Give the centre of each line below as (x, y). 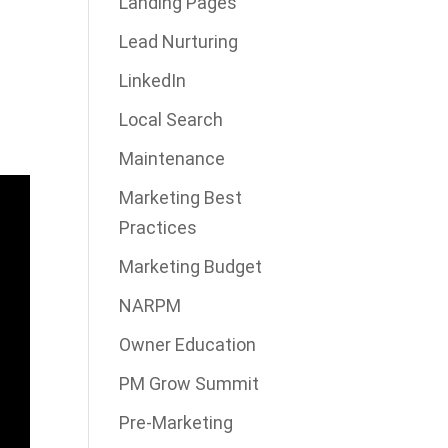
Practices (158, 227)
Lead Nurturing (179, 41)
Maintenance (172, 158)
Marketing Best (181, 197)
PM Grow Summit (189, 383)
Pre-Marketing (176, 422)
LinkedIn (153, 80)
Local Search (171, 119)
